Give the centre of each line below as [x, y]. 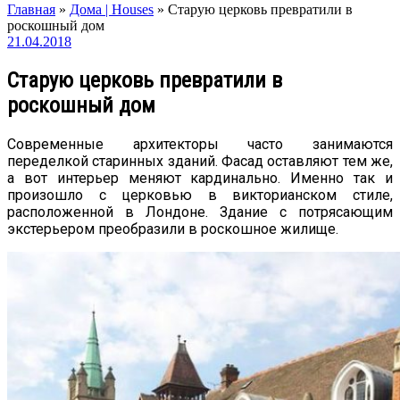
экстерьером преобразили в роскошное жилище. [173, 229]
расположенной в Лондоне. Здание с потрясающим [200, 212]
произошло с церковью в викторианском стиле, [200, 195]
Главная [31, 9]
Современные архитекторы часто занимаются [200, 144]
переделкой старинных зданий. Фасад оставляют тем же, [200, 161]
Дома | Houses [112, 9]
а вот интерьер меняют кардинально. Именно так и [200, 178]
